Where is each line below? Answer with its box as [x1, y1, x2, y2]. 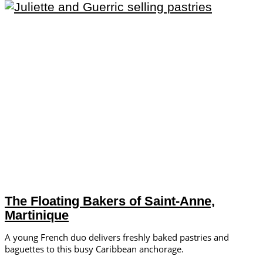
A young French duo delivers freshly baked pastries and [5, 231, 229, 243]
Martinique [5, 207, 69, 222]
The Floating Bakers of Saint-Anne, [5, 193, 215, 208]
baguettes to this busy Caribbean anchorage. [5, 242, 184, 255]
